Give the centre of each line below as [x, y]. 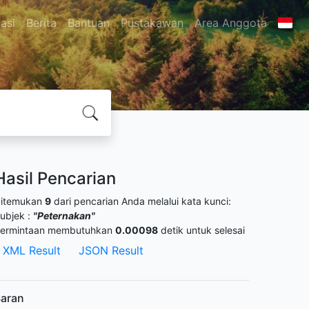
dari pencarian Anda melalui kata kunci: [141, 201]
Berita [41, 23]
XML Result [32, 250]
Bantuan [88, 23]
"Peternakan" [64, 216]
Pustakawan [152, 23]
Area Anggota [230, 23]
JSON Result [111, 250]
